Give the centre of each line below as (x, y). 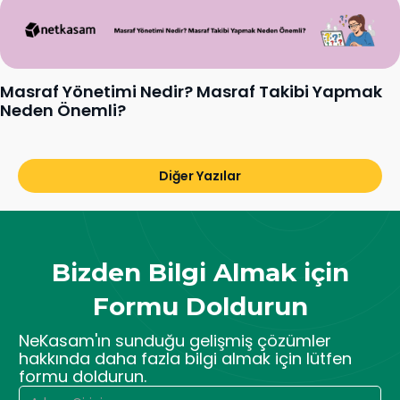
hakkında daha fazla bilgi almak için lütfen (185, 359)
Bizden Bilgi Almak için (200, 273)
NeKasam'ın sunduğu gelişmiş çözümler (175, 341)
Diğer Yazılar (200, 176)
